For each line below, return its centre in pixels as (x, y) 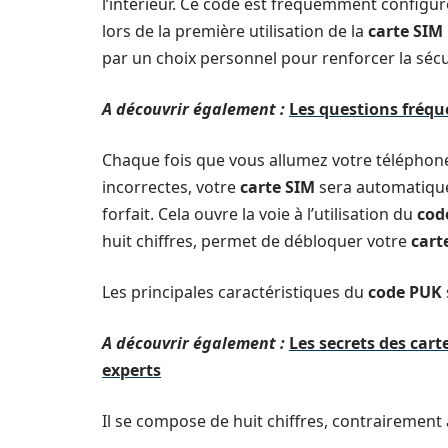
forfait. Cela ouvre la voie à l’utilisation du (259, 214)
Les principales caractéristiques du (235, 292)
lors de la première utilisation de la (235, 31)
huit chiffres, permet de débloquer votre (256, 241)
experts (131, 370)
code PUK (405, 292)
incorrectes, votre (171, 187)
